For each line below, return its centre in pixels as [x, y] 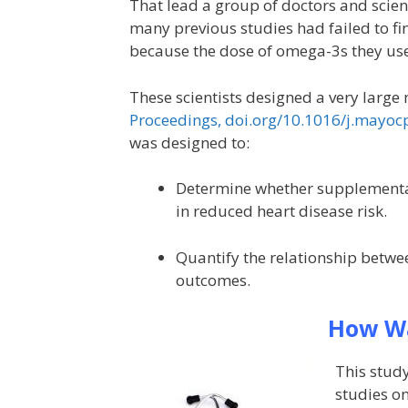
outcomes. [213, 280]
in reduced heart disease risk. [281, 211]
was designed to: [189, 142]
